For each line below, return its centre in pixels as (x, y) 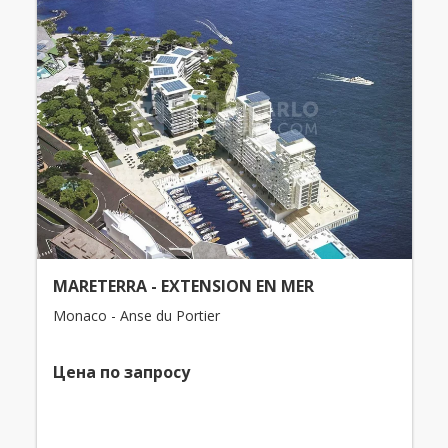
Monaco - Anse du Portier (136, 316)
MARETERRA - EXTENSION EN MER (183, 286)
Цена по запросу (121, 372)
